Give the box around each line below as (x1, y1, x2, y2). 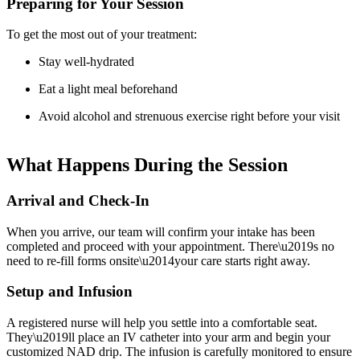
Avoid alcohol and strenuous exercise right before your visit (39, 109, 340, 124)
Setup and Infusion (6, 283, 133, 301)
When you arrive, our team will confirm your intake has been (6, 224, 315, 239)
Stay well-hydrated (39, 55, 134, 69)
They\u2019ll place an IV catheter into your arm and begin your (6, 330, 330, 345)
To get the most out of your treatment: (6, 27, 197, 42)
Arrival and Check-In (6, 192, 149, 210)
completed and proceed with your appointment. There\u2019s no (6, 239, 334, 253)
